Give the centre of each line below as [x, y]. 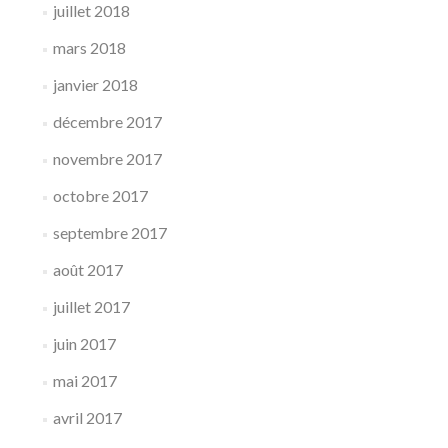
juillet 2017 [91, 306]
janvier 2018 [95, 84]
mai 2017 [84, 380]
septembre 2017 [109, 232]
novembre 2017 [107, 158]
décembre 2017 [107, 121]
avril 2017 [87, 417]
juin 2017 [84, 343]
